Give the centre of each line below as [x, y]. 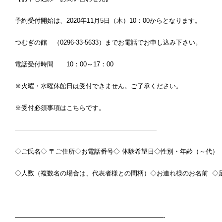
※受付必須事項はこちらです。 [60, 108]
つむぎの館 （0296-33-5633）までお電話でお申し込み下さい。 [108, 42]
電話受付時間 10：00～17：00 [67, 64]
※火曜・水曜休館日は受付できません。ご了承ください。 [99, 86]
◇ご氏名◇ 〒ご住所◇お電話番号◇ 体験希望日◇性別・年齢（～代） [117, 151]
